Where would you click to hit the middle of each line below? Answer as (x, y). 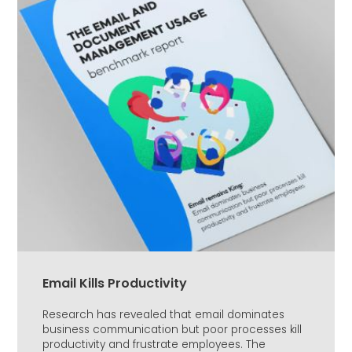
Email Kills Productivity (115, 284)
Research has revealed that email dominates (163, 315)
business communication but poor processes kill (172, 330)
